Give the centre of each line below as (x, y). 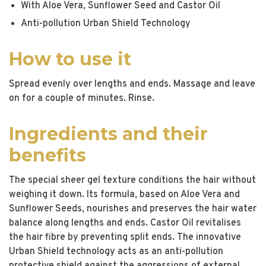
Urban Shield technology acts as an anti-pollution (116, 251)
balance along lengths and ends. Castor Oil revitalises (125, 223)
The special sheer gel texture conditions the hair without (132, 180)
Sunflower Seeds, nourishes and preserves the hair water (133, 209)
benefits (47, 155)
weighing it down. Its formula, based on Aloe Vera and (124, 194)
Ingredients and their (108, 134)
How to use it (70, 59)
